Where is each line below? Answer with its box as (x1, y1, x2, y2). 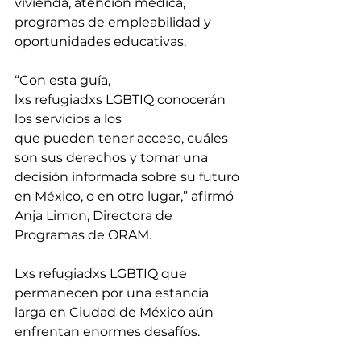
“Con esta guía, (15, 73, 114, 88)
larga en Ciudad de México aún (15, 305, 217, 320)
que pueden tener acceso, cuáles (15, 131, 231, 146)
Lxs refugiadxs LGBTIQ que (15, 266, 190, 281)
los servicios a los (15, 111, 125, 127)
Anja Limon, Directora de (15, 208, 176, 223)
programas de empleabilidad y (15, 15, 214, 30)
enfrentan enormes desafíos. (15, 324, 203, 339)
